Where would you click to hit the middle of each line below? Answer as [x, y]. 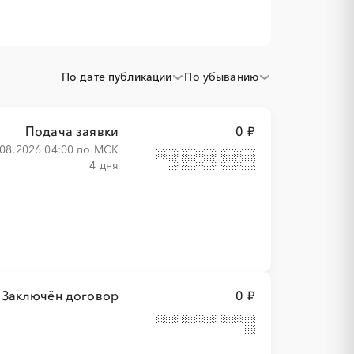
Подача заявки [72, 131]
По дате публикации [117, 77]
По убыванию [221, 77]
